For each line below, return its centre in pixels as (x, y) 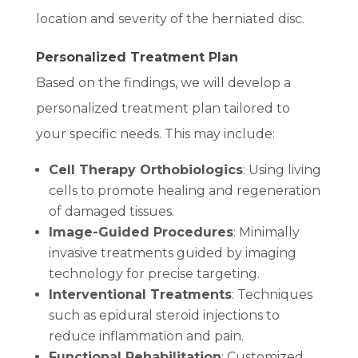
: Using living (282, 169)
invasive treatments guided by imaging (172, 253)
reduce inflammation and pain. (146, 336)
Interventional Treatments (140, 294)
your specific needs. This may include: (155, 133)
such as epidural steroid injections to (164, 315)
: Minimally (266, 232)
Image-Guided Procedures (141, 232)
